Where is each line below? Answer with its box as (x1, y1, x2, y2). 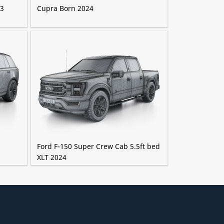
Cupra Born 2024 (36, 3, 93, 13)
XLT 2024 (36, 152, 66, 162)
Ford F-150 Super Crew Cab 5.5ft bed (36, 141, 160, 151)
